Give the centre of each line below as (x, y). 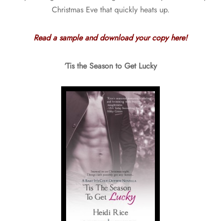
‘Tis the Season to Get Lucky (110, 66)
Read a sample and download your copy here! (110, 37)
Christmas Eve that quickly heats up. (110, 10)
